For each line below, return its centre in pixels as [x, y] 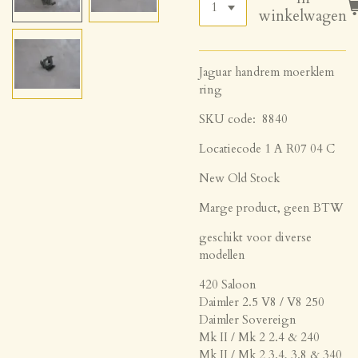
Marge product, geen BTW [271, 207]
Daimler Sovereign [248, 319]
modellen [222, 255]
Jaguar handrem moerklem [267, 72]
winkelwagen [303, 16]
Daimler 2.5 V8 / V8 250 [262, 302]
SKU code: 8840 [243, 119]
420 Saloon [228, 284]
